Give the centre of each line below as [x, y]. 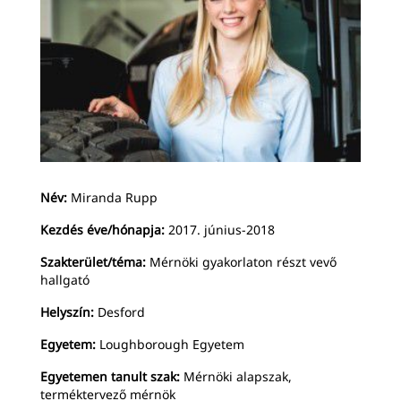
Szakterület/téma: [93, 261]
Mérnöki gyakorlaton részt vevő [241, 261]
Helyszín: [67, 311]
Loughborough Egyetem [170, 344]
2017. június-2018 [220, 229]
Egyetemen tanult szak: [110, 376]
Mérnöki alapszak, [236, 376]
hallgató [65, 279]
